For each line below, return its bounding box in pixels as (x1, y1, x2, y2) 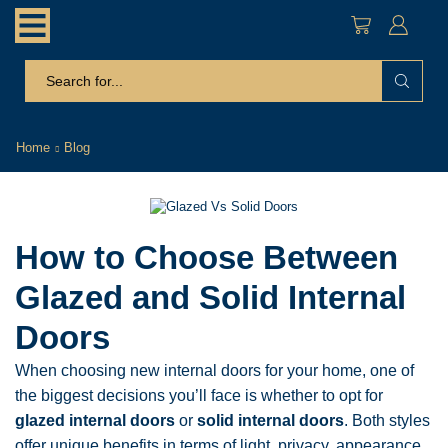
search (228, 82, 272, 99)
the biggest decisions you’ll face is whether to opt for (15, 386, 383, 404)
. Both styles (344, 411, 430, 429)
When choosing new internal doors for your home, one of (15, 361, 414, 379)
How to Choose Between (15, 238, 398, 276)
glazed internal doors (15, 411, 175, 429)
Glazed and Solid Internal (15, 278, 406, 316)
